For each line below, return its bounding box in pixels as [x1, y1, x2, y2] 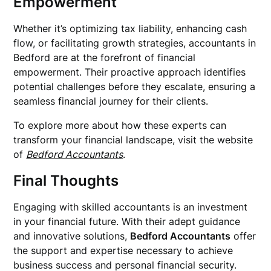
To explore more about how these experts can [13, 119, 227, 131]
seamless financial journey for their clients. [13, 95, 209, 107]
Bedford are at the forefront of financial [13, 51, 196, 64]
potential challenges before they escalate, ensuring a [13, 80, 256, 93]
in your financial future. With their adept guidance [13, 215, 241, 227]
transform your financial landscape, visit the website [13, 134, 253, 146]
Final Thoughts [13, 172, 119, 189]
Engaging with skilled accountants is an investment [13, 201, 248, 213]
